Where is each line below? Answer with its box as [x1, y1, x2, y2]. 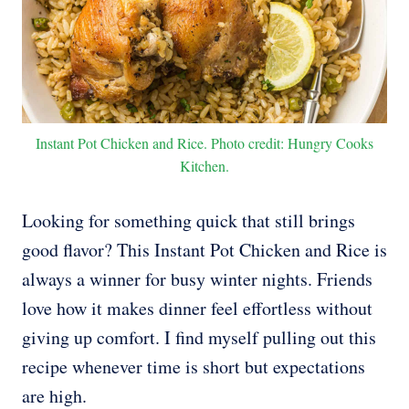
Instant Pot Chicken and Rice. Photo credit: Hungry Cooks [36, 133, 373, 153]
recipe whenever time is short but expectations [22, 354, 365, 380]
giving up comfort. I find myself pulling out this [22, 325, 376, 351]
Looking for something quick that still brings [22, 208, 355, 234]
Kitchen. [180, 156, 229, 176]
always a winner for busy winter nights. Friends [22, 267, 372, 292]
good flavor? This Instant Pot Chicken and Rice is [22, 237, 387, 263]
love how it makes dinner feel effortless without [22, 296, 372, 321]
